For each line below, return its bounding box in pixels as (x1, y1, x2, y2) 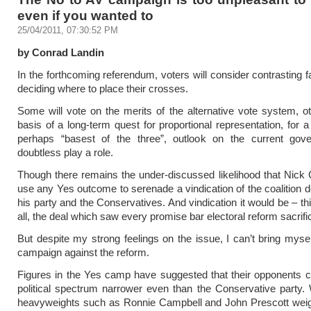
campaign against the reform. (17, 246, 149, 258)
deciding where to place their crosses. (17, 83, 188, 94)
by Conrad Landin (17, 47, 104, 58)
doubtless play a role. (17, 146, 113, 158)
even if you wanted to (17, 8, 153, 23)
